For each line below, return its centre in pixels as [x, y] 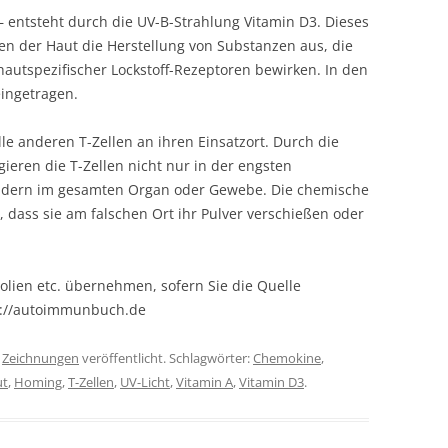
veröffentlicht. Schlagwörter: [166, 358]
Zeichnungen [40, 358]
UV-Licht [145, 382]
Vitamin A [204, 382]
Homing [38, 382]
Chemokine [287, 358]
